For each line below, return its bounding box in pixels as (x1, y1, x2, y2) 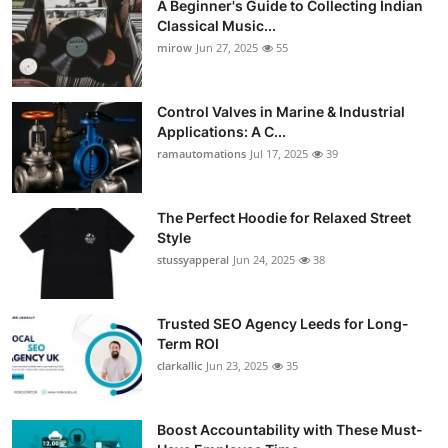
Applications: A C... (157, 122, 286, 140)
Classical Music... (157, 16, 276, 34)
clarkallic (157, 357, 202, 373)
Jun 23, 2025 (206, 357, 268, 373)
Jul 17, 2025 (250, 145, 308, 161)
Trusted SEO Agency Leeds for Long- (157, 314, 409, 332)
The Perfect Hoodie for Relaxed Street (157, 208, 411, 226)
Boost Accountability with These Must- (157, 420, 423, 438)
